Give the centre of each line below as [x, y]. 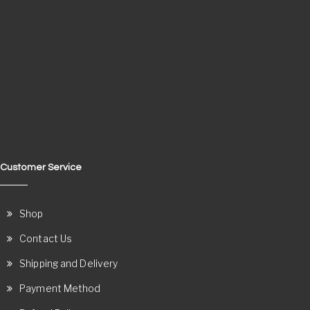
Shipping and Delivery [69, 263]
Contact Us [46, 238]
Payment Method [60, 288]
